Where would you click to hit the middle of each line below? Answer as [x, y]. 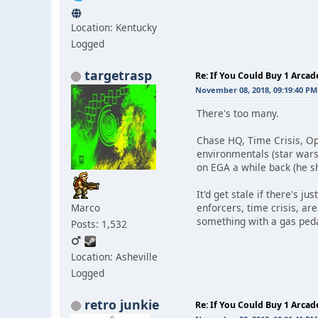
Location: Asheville [114, 256]
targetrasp [118, 75]
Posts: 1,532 [99, 224]
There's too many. [238, 113]
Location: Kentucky [114, 27]
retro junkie [122, 304]
